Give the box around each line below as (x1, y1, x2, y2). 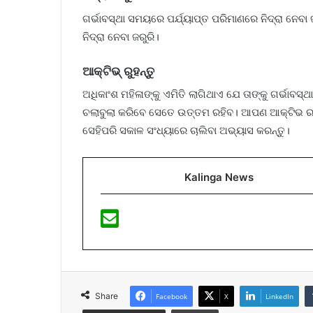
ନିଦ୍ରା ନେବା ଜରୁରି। (82, 29, 159, 43)
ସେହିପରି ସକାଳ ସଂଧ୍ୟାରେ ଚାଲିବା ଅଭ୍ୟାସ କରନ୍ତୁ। (82, 124, 290, 137)
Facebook (156, 291, 187, 301)
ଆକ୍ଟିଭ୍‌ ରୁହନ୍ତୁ (82, 64, 154, 78)
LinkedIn (265, 291, 293, 301)
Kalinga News (184, 170, 254, 184)
